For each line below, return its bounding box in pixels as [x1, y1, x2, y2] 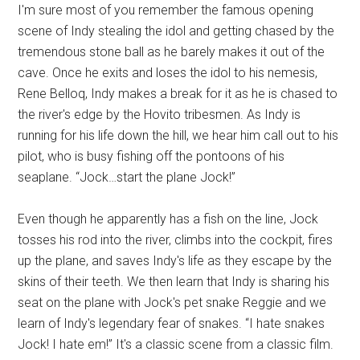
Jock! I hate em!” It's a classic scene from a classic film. [18, 336, 334, 352]
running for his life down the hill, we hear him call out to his [18, 127, 339, 143]
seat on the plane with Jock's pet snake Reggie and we [18, 294, 327, 310]
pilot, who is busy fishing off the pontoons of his [18, 148, 285, 164]
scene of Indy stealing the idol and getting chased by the [18, 22, 335, 39]
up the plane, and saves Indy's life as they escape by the [18, 252, 333, 268]
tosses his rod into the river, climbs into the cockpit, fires [18, 231, 333, 247]
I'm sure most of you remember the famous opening [18, 2, 314, 18]
